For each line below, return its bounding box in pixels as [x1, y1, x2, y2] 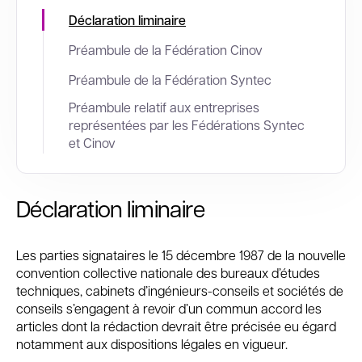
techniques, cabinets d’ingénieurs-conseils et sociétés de [16, 282, 343, 299]
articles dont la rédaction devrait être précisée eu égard [16, 318, 336, 335]
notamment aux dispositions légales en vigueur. [16, 335, 288, 352]
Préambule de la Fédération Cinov [76, 41, 263, 58]
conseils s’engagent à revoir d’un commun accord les [16, 300, 322, 317]
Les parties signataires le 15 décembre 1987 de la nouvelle [16, 246, 346, 263]
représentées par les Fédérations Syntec [69, 116, 305, 133]
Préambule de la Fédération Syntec [76, 71, 271, 88]
